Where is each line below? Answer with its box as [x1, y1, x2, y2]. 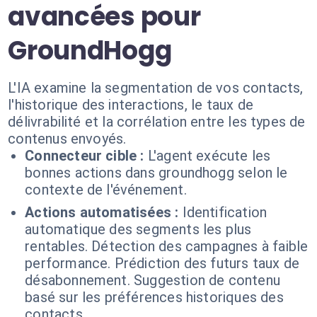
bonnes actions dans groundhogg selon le [25, 164, 288, 181]
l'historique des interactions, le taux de [8, 96, 253, 113]
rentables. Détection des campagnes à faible [25, 238, 309, 255]
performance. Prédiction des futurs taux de [25, 255, 300, 272]
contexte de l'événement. [25, 181, 187, 198]
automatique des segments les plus [25, 221, 252, 238]
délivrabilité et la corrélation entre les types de [8, 113, 306, 130]
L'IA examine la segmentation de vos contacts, [8, 79, 304, 96]
